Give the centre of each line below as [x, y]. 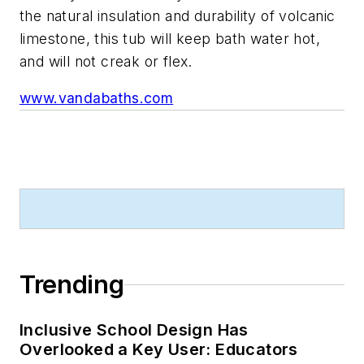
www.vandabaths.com [97, 98]
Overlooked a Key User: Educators [159, 350]
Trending [72, 285]
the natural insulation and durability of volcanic [178, 15]
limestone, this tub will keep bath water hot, [170, 38]
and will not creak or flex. [106, 61]
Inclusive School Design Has [134, 330]
